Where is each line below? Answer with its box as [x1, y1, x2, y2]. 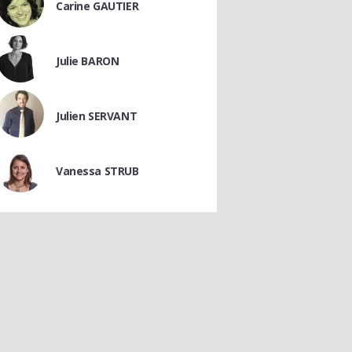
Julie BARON [56, 53, 119, 68]
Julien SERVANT [56, 108, 137, 123]
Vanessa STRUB [56, 163, 139, 178]
